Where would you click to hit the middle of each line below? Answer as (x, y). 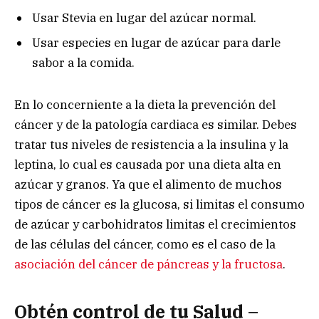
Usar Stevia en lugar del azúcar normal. (144, 17)
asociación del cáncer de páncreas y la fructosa (148, 265)
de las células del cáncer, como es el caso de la (145, 245)
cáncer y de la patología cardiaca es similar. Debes (156, 125)
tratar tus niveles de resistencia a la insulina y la (151, 145)
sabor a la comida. (83, 63)
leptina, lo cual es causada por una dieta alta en (148, 165)
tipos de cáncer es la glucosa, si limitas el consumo (159, 205)
